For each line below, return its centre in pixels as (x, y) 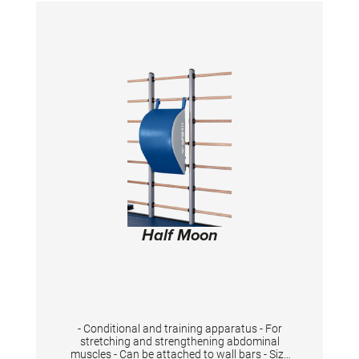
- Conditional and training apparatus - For (179, 329)
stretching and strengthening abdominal (179, 342)
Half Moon (179, 236)
